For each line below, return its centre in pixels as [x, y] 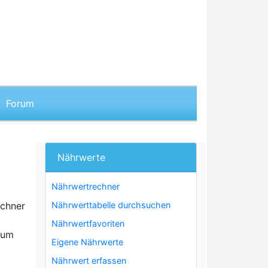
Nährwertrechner [86, 186]
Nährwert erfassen [89, 261]
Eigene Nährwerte [87, 242]
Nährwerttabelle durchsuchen [111, 205]
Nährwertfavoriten [88, 223]
